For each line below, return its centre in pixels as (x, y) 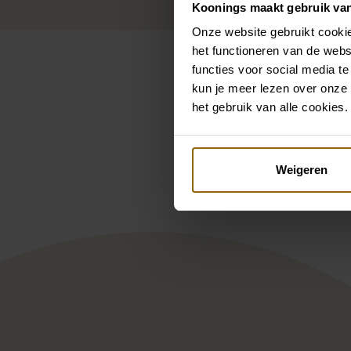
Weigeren (301, 169)
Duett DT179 (144, 169)
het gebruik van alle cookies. (270, 107)
